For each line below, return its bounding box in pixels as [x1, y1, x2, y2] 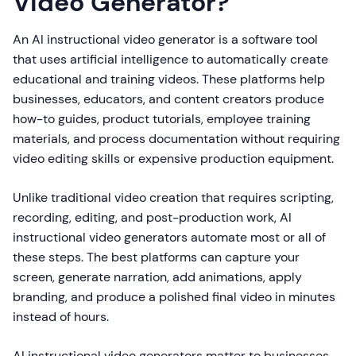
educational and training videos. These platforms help [13, 71, 325, 88]
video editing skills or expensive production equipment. [13, 150, 334, 168]
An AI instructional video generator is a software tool [13, 31, 318, 48]
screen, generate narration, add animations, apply [13, 269, 302, 286]
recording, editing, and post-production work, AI [13, 209, 292, 226]
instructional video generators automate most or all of [13, 229, 326, 246]
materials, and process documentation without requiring [13, 130, 340, 148]
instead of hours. [13, 308, 109, 326]
